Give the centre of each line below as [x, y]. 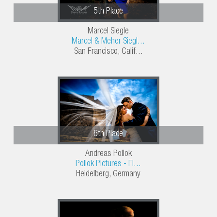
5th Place [108, 12]
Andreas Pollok [108, 154]
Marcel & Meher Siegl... [108, 42]
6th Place [108, 134]
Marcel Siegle [108, 32]
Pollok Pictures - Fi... [108, 164]
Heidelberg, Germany [108, 175]
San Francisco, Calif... [108, 52]
